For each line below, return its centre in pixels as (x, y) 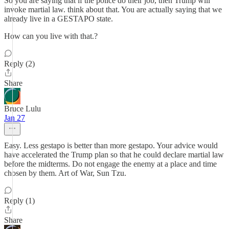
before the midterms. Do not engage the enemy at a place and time (110, 164)
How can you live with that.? (51, 36)
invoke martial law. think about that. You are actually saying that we (113, 9)
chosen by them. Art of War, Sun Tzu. (65, 173)
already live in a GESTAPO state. (59, 19)
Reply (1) (19, 201)
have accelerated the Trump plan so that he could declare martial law (114, 155)
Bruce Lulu (22, 109)
